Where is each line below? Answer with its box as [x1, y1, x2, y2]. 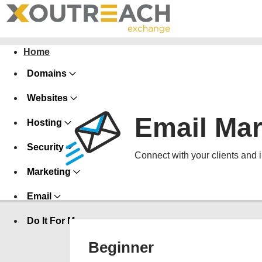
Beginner [88, 239, 154, 256]
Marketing [27, 167, 71, 177]
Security [27, 142, 64, 152]
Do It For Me [27, 216, 80, 226]
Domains [27, 68, 67, 78]
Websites [27, 93, 68, 103]
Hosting [27, 118, 62, 127]
